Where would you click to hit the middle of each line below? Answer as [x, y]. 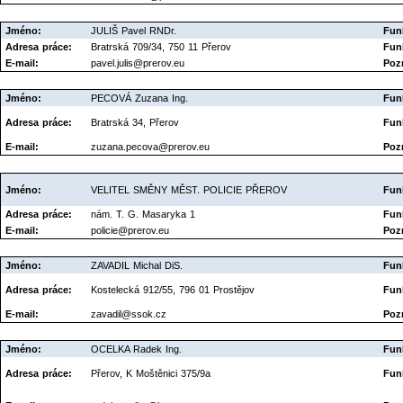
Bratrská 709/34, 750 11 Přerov [161, 46]
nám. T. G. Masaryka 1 [143, 214]
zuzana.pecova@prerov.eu [150, 146]
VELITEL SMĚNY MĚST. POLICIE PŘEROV [189, 189]
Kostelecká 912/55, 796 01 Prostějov [173, 289]
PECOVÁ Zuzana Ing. [139, 98]
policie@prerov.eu [130, 230]
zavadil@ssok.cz [129, 313]
